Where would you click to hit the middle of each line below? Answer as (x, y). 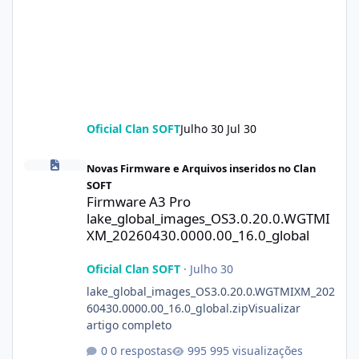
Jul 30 (241, 129)
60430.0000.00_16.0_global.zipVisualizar (193, 309)
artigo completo (129, 325)
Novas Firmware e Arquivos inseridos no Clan (201, 169)
